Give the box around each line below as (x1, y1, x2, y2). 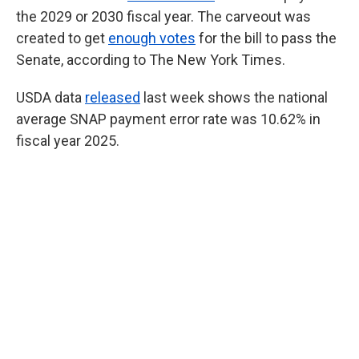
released (85, 89, 140, 106)
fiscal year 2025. (16, 132, 119, 149)
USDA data (16, 89, 85, 106)
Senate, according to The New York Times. (16, 51, 285, 68)
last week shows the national (140, 89, 328, 106)
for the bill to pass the (196, 30, 337, 46)
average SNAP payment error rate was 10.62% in (16, 111, 321, 127)
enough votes (108, 30, 196, 46)
